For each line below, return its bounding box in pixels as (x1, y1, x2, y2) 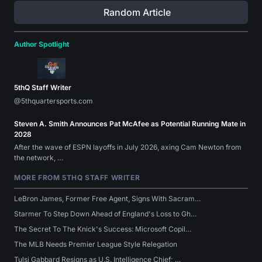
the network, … (14, 153, 63, 162)
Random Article (103, 6, 171, 18)
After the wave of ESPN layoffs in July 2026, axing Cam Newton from (14, 143, 242, 151)
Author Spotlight (14, 40, 69, 49)
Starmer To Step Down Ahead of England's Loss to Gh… (14, 209, 196, 218)
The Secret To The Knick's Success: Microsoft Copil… (14, 225, 191, 233)
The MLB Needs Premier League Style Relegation (14, 240, 177, 249)
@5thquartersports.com (14, 96, 93, 105)
